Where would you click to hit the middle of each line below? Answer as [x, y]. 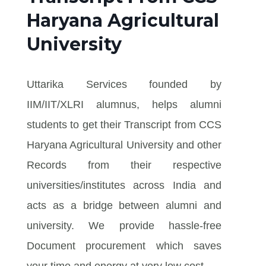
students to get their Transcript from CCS [124, 124]
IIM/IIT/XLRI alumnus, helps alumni [124, 104]
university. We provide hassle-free [124, 225]
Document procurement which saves [124, 246]
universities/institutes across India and [124, 185]
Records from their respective [124, 165]
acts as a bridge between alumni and [124, 205]
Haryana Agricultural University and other [124, 145]
